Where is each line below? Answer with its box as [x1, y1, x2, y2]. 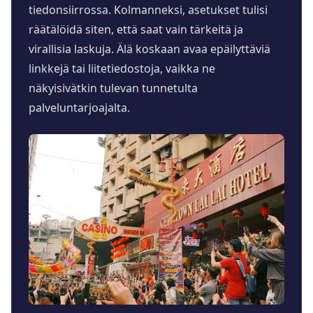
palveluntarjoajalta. [29, 100, 130, 116]
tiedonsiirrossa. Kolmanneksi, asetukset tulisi [29, 2, 268, 18]
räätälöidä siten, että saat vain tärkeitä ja [29, 22, 243, 38]
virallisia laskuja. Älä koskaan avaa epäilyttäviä [29, 41, 270, 57]
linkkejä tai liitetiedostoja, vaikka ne [29, 61, 215, 77]
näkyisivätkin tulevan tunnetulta [29, 80, 198, 96]
